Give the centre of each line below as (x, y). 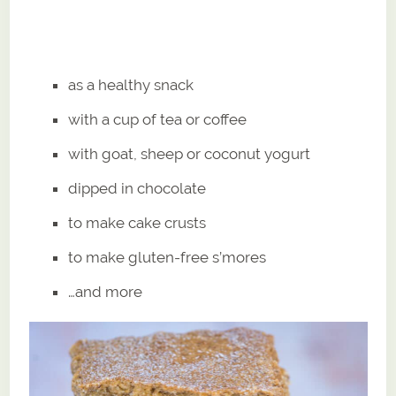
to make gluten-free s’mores (168, 258)
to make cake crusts (137, 223)
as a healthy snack (131, 85)
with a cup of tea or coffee (158, 120)
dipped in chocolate (137, 189)
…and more (106, 292)
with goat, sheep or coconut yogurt (190, 154)
